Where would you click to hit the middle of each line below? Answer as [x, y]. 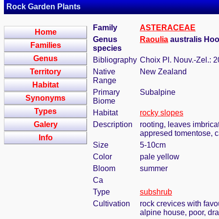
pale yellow [160, 157]
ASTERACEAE [168, 28]
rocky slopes [162, 113]
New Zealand [163, 72]
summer [154, 168]
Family [105, 28]
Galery [45, 124]
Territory [45, 72]
